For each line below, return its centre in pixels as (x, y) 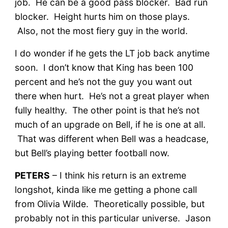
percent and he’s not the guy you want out (103, 81)
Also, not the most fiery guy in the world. (101, 31)
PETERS (32, 175)
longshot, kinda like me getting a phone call (106, 189)
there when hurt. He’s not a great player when (112, 96)
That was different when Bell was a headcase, (111, 138)
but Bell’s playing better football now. (92, 153)
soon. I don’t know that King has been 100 (104, 67)
